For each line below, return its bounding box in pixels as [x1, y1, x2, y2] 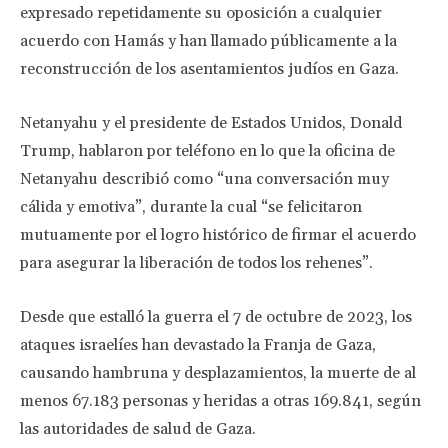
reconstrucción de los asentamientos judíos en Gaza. [20, 59, 399, 79]
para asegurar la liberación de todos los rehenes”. [20, 253, 373, 273]
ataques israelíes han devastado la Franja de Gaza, [20, 335, 376, 355]
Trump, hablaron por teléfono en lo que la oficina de [20, 141, 395, 161]
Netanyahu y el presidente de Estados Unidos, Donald [20, 113, 402, 133]
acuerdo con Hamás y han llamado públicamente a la [20, 31, 397, 51]
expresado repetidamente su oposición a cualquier [20, 3, 382, 23]
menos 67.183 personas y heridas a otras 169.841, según [20, 391, 421, 411]
